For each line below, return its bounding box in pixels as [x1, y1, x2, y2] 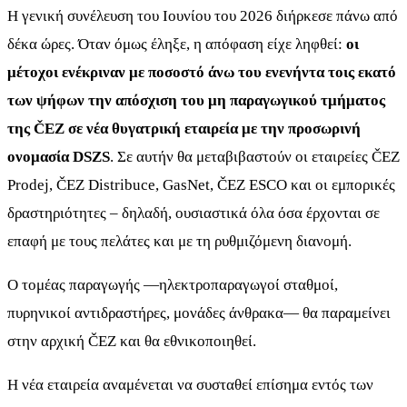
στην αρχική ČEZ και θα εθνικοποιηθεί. [7, 332, 256, 350]
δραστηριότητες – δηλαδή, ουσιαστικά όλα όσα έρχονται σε [7, 203, 380, 222]
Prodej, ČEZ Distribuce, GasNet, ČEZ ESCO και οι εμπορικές [7, 175, 395, 194]
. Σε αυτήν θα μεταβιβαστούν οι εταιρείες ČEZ [110, 147, 400, 165]
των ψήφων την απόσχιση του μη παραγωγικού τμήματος [7, 91, 385, 109]
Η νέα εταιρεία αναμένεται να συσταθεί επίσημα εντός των [7, 375, 373, 393]
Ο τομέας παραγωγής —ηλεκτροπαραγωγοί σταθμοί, [7, 275, 338, 293]
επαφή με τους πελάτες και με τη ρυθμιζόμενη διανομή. [7, 232, 352, 250]
